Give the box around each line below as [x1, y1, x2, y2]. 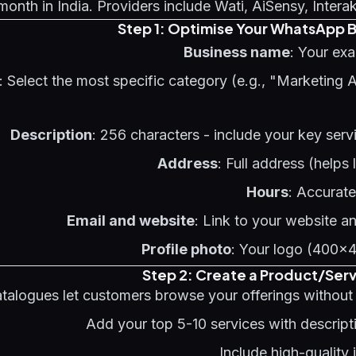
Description [10, 126, 92, 143]
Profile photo [141, 241, 231, 257]
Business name [184, 44, 290, 60]
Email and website [67, 212, 195, 229]
